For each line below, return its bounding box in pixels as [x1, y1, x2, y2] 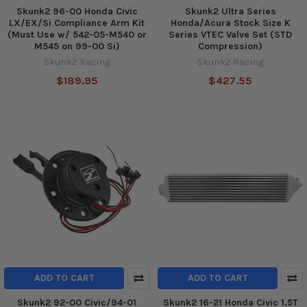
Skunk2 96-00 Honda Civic [16, 5, 138, 17]
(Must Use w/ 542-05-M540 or [7, 28, 147, 40]
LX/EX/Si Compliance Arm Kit [9, 16, 145, 29]
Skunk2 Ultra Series [184, 5, 276, 17]
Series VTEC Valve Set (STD [169, 28, 292, 40]
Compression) [198, 40, 262, 52]
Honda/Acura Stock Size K [170, 16, 291, 29]
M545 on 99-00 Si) [34, 40, 120, 52]
